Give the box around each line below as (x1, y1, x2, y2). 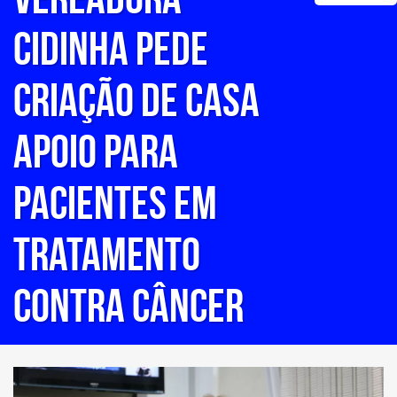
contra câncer (13, 280, 244, 331)
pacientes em (13, 177, 217, 229)
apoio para (13, 126, 178, 177)
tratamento (13, 229, 200, 280)
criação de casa (13, 74, 260, 126)
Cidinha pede (13, 23, 208, 74)
